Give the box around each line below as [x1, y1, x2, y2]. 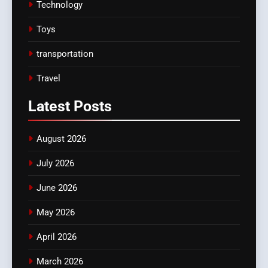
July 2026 [36, 157, 74, 169]
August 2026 [36, 133, 86, 144]
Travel [36, 72, 60, 84]
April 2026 [36, 231, 77, 242]
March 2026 [36, 255, 83, 267]
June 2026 [36, 182, 77, 193]
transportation [36, 48, 93, 59]
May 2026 [36, 206, 75, 218]
